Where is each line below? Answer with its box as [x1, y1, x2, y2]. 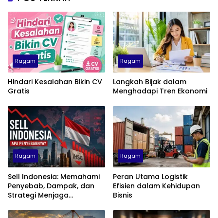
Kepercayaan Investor [8, 200, 87, 210]
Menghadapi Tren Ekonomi [113, 86, 207, 96]
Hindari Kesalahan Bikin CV [8, 77, 102, 87]
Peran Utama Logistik [113, 172, 188, 182]
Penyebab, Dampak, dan [8, 181, 94, 191]
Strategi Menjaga [8, 190, 69, 200]
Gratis [8, 86, 30, 96]
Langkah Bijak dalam [113, 77, 186, 87]
